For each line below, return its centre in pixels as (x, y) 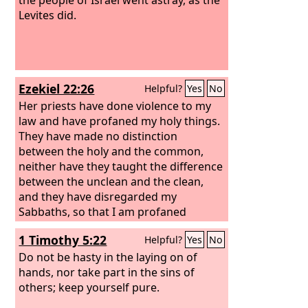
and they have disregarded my (98, 196)
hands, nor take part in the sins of (107, 272)
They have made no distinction (98, 136)
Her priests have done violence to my (115, 106)
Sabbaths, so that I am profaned (103, 211)
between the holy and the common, (111, 151)
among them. (54, 227)
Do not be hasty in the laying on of (108, 257)
